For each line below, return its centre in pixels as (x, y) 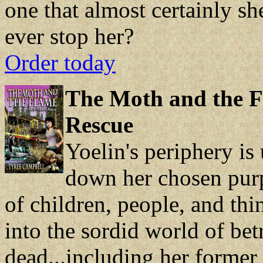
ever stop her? (69, 36)
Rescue (99, 125)
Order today (60, 63)
